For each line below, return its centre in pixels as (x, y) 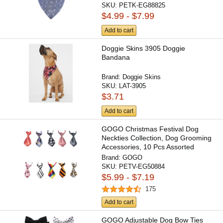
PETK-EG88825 (142, 5)
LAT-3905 (133, 86)
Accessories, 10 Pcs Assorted (148, 147)
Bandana (116, 57)
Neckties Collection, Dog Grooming (157, 138)
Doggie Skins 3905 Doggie (144, 48)
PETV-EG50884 (142, 167)
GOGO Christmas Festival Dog (150, 129)
